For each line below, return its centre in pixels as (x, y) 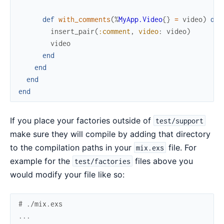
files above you (163, 161)
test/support (180, 120)
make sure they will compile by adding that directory (110, 134)
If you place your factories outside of (82, 120)
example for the (41, 161)
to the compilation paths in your (72, 147)
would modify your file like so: (67, 174)
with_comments (84, 19)
